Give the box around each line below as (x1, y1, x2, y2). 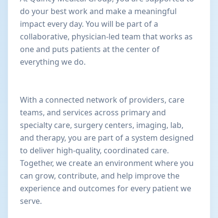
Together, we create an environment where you (20, 158, 194, 168)
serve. (20, 196, 42, 206)
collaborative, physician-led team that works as (20, 31, 193, 42)
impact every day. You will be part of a (20, 18, 158, 29)
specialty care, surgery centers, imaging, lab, (20, 120, 183, 130)
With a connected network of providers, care (20, 94, 184, 105)
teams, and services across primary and (20, 107, 166, 118)
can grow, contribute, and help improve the (20, 170, 180, 181)
